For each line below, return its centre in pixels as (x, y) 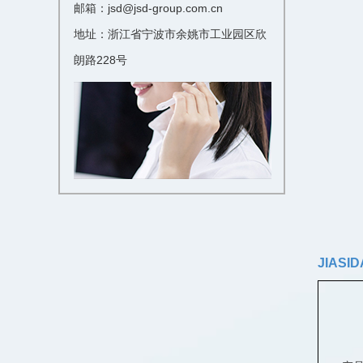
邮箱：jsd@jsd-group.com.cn (148, 8)
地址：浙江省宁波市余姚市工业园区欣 (170, 34)
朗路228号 (100, 60)
